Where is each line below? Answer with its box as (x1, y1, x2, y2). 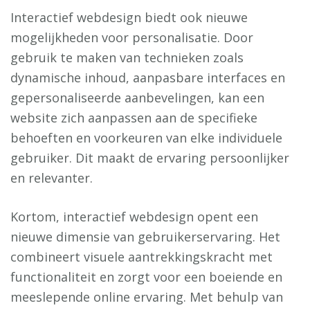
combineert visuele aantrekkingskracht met (10, 248, 273, 265)
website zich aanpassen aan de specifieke (10, 109, 257, 126)
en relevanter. (10, 170, 93, 186)
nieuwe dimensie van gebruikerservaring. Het (10, 228, 280, 245)
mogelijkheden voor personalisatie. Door (10, 29, 253, 46)
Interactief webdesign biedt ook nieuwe (10, 9, 248, 26)
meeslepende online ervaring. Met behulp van (10, 289, 283, 305)
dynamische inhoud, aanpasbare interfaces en (10, 69, 285, 86)
